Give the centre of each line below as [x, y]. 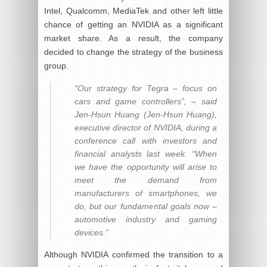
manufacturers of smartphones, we [146, 193]
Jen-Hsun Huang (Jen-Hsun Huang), [146, 115]
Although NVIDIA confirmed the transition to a [133, 255]
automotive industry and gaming [146, 220]
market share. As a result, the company [133, 38]
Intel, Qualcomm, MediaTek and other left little [133, 11]
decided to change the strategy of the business [133, 52]
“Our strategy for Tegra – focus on [146, 89]
